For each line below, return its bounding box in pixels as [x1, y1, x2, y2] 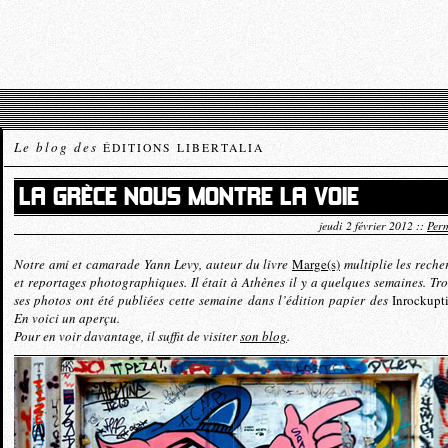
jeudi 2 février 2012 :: [319, 217, 427, 233]
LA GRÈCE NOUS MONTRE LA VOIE [19, 183, 359, 211]
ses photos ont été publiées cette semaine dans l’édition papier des [14, 291, 392, 309]
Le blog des [14, 138, 103, 156]
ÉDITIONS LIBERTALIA [103, 140, 264, 155]
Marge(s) [292, 255, 340, 273]
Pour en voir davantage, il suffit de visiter [14, 327, 240, 345]
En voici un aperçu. [14, 309, 120, 327]
